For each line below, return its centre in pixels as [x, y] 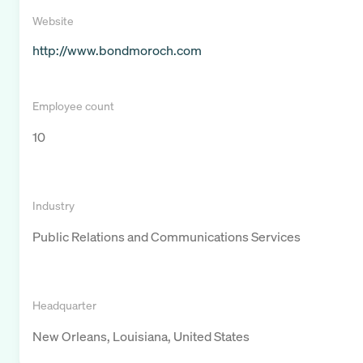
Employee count [73, 106]
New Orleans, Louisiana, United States [141, 337]
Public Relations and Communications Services [167, 237]
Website [53, 21]
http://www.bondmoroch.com [117, 51]
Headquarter [64, 305]
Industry [53, 206]
